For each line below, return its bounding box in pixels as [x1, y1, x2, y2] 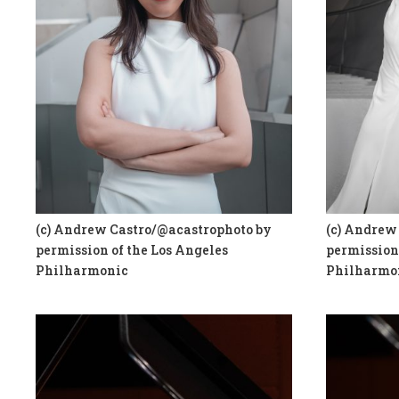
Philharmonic [36, 261, 129, 279]
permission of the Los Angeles [36, 240, 229, 258]
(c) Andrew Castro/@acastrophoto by [36, 220, 273, 238]
